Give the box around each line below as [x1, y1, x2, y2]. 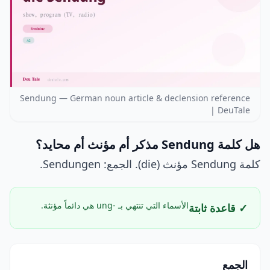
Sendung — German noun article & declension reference [20, 92, 250, 104]
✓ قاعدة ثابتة [189, 201, 248, 216]
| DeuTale [210, 104, 250, 116]
